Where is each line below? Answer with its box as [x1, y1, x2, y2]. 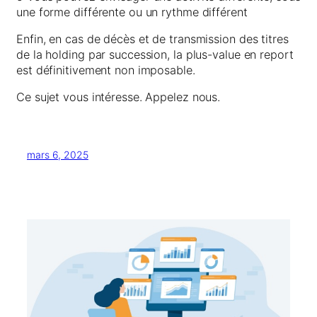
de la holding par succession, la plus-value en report [16, 47, 294, 62]
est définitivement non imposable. [16, 62, 195, 77]
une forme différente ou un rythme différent [16, 4, 248, 19]
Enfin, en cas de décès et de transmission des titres [16, 31, 289, 46]
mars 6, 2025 [27, 149, 88, 161]
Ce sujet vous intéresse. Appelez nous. [16, 90, 221, 105]
